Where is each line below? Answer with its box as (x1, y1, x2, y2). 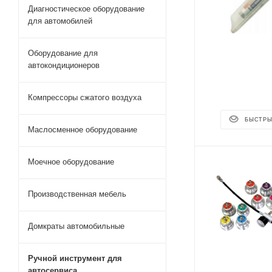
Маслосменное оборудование (28, 125, 137, 134)
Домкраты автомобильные (28, 222, 124, 231)
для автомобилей (28, 16, 92, 25)
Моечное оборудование (28, 157, 114, 166)
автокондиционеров (28, 61, 100, 70)
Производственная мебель (28, 189, 126, 199)
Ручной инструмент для (28, 254, 122, 263)
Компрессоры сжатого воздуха (28, 93, 141, 102)
